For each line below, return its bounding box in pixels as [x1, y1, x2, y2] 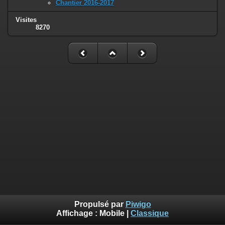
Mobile [99, 209, 125, 218]
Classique [131, 209, 169, 218]
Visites [16, 16, 37, 24]
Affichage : [56, 209, 99, 218]
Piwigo [125, 200, 151, 209]
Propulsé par [74, 200, 126, 209]
